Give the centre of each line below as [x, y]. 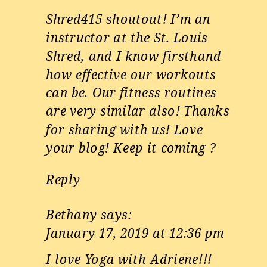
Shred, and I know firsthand [134, 56]
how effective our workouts [131, 74]
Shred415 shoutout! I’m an [128, 19]
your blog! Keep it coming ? [131, 148]
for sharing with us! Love [125, 129]
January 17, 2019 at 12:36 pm [135, 233]
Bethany [72, 214]
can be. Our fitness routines [131, 93]
